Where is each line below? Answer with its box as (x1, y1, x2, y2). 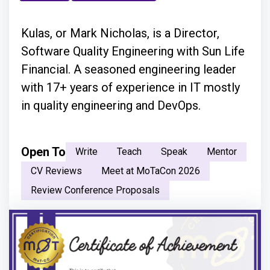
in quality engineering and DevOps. (21, 98, 201, 113)
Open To (21, 145, 66, 160)
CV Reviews (31, 165, 82, 177)
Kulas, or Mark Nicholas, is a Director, (21, 26, 219, 41)
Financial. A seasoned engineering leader (21, 62, 236, 77)
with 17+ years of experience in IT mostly (21, 80, 240, 95)
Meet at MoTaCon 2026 (101, 165, 200, 177)
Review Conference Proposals (31, 184, 160, 196)
